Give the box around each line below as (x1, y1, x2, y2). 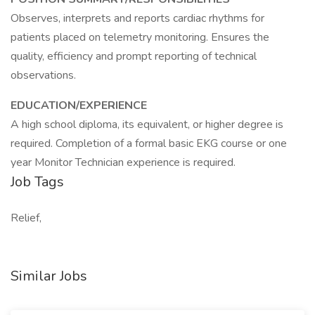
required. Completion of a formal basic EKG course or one (11, 136, 287, 151)
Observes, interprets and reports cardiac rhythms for (11, 11, 264, 26)
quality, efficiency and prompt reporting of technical (11, 49, 257, 64)
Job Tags (11, 172, 64, 191)
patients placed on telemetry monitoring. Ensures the (11, 30, 269, 45)
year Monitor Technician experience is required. (11, 155, 236, 170)
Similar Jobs (11, 266, 87, 285)
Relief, (11, 210, 41, 226)
